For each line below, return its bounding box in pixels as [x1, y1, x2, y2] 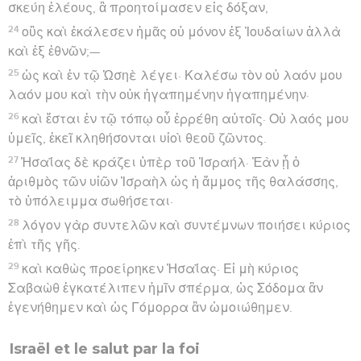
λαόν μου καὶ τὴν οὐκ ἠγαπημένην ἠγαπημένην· [8, 88, 309, 102]
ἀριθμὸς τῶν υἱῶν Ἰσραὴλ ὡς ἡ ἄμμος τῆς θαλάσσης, [8, 175, 338, 189]
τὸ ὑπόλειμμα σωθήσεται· [8, 194, 173, 208]
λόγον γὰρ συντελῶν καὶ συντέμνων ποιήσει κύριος [22, 218, 351, 232]
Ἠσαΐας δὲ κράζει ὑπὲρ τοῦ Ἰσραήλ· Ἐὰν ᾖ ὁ [21, 156, 301, 169]
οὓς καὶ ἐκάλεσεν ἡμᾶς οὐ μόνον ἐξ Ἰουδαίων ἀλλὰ [22, 25, 342, 39]
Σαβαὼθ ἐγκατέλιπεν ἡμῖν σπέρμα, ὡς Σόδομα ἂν [8, 281, 323, 295]
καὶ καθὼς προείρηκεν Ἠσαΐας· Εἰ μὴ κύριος [22, 262, 300, 276]
